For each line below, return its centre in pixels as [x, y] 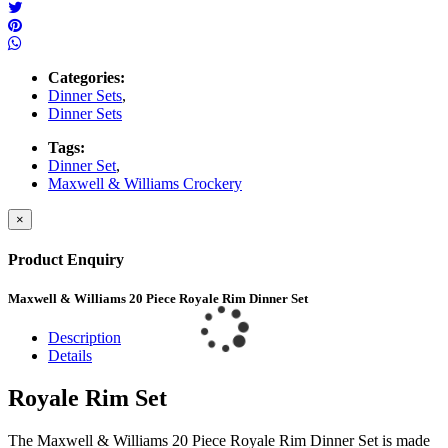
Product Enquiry [66, 259]
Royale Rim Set [87, 398]
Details [70, 356]
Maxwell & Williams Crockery [145, 183]
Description [84, 338]
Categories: [86, 77]
